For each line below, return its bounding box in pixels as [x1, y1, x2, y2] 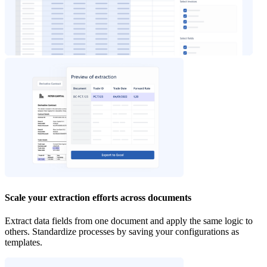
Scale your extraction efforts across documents [5, 192, 191, 203]
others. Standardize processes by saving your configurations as [5, 226, 239, 237]
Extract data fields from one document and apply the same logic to [5, 215, 253, 226]
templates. [5, 237, 42, 247]
